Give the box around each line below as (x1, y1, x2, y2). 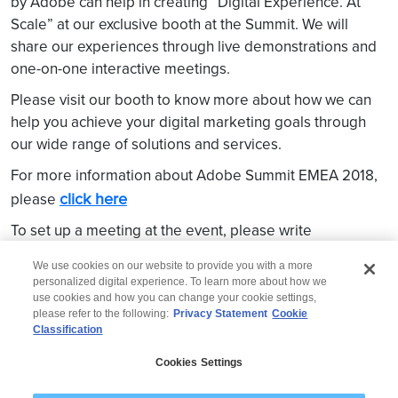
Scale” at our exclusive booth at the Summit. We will (11, 13, 348, 35)
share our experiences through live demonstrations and (11, 36, 377, 57)
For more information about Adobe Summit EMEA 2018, (11, 164, 378, 186)
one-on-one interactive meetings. (11, 58, 230, 79)
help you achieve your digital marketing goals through (11, 111, 366, 132)
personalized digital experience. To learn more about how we (33, 275, 328, 288)
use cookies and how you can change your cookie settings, (33, 291, 317, 304)
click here (60, 187, 127, 210)
